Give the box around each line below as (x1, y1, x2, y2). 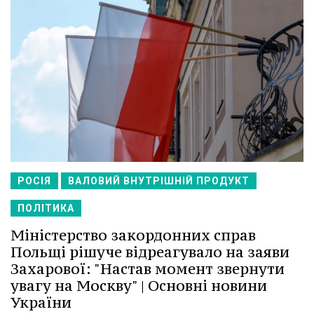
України (11, 292, 71, 312)
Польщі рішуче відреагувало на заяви (11, 242, 289, 261)
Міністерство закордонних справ (11, 225, 256, 245)
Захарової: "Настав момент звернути (11, 259, 285, 278)
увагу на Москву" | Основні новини (11, 275, 267, 295)
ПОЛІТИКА (18, 202, 74, 214)
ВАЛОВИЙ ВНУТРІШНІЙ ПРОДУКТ (68, 175, 250, 186)
